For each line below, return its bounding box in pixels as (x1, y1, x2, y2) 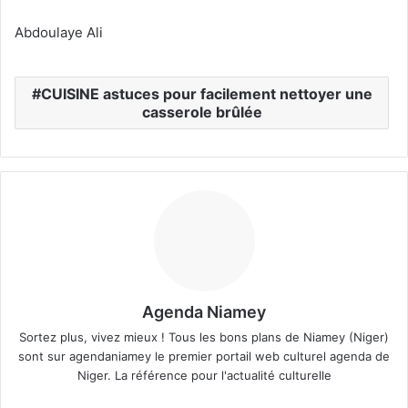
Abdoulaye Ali (15, 23, 103, 41)
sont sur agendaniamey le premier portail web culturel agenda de (18, 348, 390, 363)
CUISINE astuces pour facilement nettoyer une (40, 84, 372, 103)
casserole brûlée (141, 102, 262, 121)
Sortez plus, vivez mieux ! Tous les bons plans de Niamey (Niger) (19, 329, 389, 344)
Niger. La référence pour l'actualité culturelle (76, 367, 331, 382)
